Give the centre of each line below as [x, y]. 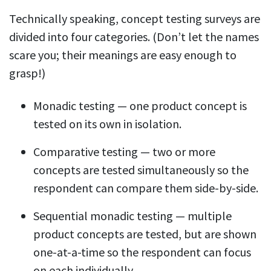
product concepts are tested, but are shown [145, 234]
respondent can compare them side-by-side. [146, 188]
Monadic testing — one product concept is [140, 106]
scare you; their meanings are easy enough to [123, 55]
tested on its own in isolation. [107, 124]
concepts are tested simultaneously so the [141, 170]
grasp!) [27, 73]
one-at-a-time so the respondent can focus [142, 252]
